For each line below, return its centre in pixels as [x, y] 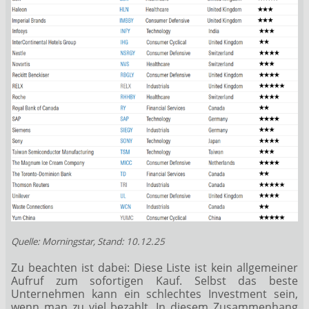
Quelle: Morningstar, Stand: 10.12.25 [88, 242]
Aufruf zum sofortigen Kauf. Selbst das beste [154, 280]
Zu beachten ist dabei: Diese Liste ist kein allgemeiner [154, 267]
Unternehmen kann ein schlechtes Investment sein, [154, 293]
